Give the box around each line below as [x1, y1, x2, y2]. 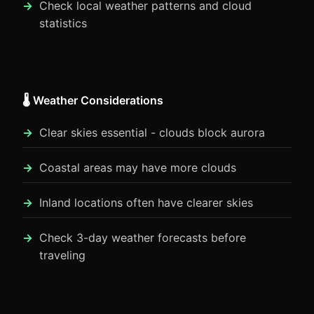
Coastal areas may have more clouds [39, 161, 236, 175]
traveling [39, 248, 86, 262]
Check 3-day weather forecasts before [39, 231, 246, 245]
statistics [39, 16, 87, 30]
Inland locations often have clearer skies [39, 196, 253, 210]
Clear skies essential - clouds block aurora [39, 125, 265, 139]
